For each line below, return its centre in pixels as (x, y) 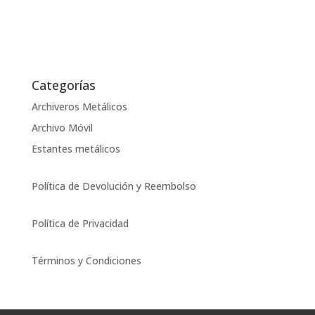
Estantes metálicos (76, 149)
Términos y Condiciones (86, 261)
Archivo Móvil (62, 128)
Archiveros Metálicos (79, 107)
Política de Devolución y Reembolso (114, 186)
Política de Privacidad (80, 224)
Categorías (63, 85)
